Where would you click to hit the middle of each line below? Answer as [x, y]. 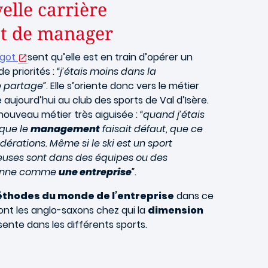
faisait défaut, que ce [151, 129]
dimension [176, 210]
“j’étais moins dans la [106, 71]
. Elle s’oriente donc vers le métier [123, 86]
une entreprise [95, 172]
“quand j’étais [171, 115]
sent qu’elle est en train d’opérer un [110, 57]
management [65, 129]
